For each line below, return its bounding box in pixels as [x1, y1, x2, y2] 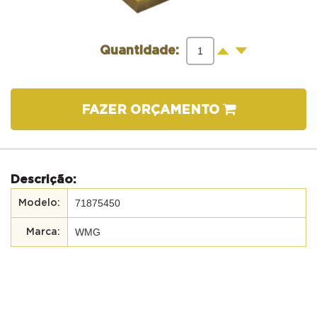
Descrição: [11, 173, 76, 185]
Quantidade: [100, 44, 179, 57]
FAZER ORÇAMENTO [81, 103, 223, 117]
